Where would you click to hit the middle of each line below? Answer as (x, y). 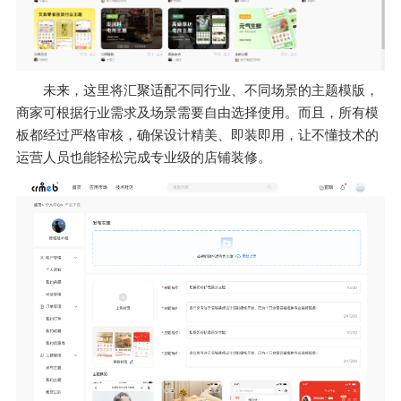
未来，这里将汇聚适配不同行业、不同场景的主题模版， (211, 91)
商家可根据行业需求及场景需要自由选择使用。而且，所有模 (197, 113)
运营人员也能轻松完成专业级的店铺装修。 (144, 158)
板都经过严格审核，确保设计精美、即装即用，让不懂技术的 (197, 136)
